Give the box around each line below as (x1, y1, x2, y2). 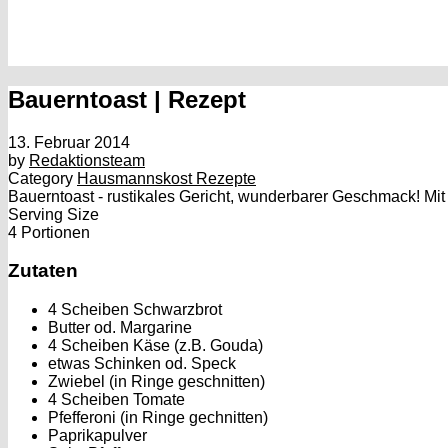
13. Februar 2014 (8, 133, 130, 151)
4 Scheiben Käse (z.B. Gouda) (48, 337, 263, 355)
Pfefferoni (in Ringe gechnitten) (48, 409, 268, 427)
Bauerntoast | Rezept (8, 85, 246, 113)
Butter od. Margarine (48, 319, 192, 337)
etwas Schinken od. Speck (48, 355, 236, 373)
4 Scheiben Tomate (48, 391, 185, 409)
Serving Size (8, 205, 99, 223)
